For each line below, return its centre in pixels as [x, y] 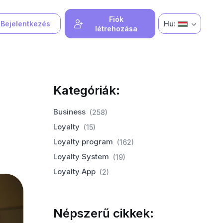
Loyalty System [81, 157]
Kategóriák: [87, 90]
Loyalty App [75, 171]
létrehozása [116, 28]
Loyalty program [83, 142]
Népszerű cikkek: [104, 213]
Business [70, 112]
